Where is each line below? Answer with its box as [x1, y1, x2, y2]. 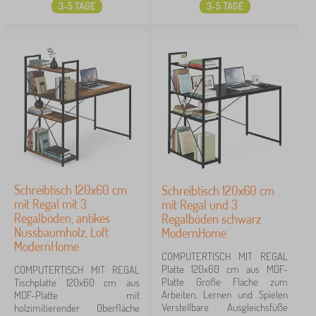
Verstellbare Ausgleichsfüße [162, 300, 288, 314]
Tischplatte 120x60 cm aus [14, 276, 140, 289]
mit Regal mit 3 [14, 196, 87, 212]
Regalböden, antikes [14, 210, 110, 226]
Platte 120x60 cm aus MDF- [162, 262, 288, 276]
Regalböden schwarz [162, 211, 261, 226]
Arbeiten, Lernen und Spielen [162, 288, 288, 301]
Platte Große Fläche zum [162, 275, 288, 288]
